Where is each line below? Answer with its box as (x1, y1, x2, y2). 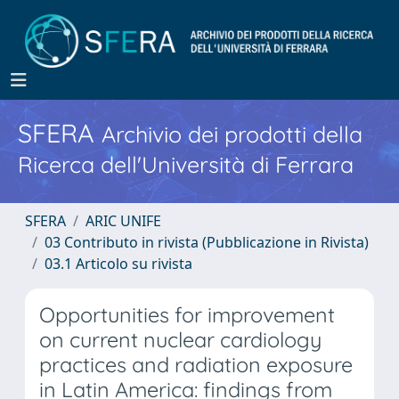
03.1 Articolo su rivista (45, 254, 192, 273)
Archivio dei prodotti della (102, 120, 362, 148)
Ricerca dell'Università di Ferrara (18, 151, 354, 178)
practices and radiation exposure (39, 352, 353, 378)
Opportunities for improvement (39, 302, 335, 328)
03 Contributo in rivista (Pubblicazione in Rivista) (45, 232, 369, 252)
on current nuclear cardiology (39, 327, 322, 353)
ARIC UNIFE (85, 211, 161, 231)
